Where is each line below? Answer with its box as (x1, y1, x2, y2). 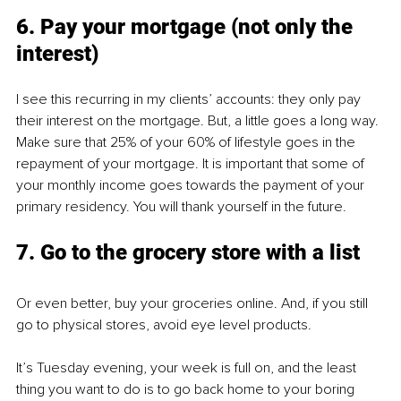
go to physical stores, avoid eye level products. (16, 316, 311, 335)
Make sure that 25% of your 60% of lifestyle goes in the (16, 133, 359, 152)
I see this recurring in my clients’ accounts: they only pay (16, 90, 364, 109)
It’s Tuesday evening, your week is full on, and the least (16, 359, 360, 378)
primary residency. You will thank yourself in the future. (16, 198, 346, 217)
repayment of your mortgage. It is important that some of (16, 155, 368, 174)
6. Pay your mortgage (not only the (16, 14, 358, 40)
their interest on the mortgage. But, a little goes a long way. (16, 112, 382, 131)
